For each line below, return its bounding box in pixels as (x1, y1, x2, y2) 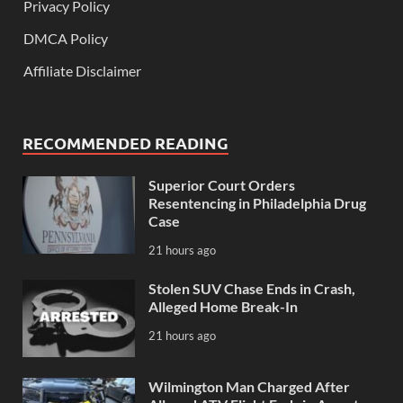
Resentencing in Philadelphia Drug (148, 193, 366, 211)
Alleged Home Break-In (148, 297, 298, 315)
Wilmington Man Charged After (148, 377, 350, 395)
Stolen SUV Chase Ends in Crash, (148, 279, 355, 297)
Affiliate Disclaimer (23, 61, 141, 79)
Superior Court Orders (148, 175, 295, 193)
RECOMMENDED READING (22, 131, 228, 153)
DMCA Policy (23, 29, 108, 47)
